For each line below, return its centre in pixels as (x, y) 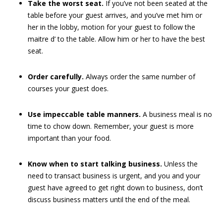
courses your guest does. (68, 88)
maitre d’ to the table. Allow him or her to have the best (116, 39)
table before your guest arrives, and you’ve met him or (115, 15)
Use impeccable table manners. (85, 114)
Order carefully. (57, 77)
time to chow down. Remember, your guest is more (111, 126)
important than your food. (69, 138)
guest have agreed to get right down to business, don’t (115, 188)
